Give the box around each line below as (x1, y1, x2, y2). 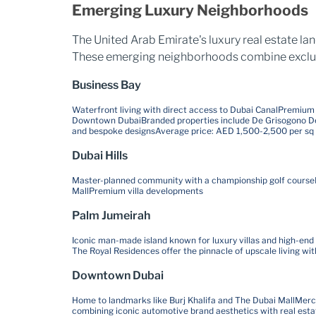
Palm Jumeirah (72, 209, 150, 222)
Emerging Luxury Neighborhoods (72, 1, 308, 19)
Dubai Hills (72, 149, 128, 162)
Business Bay (72, 78, 141, 92)
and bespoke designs (72, 126, 155, 136)
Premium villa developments (89, 186, 203, 196)
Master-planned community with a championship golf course (72, 175, 315, 186)
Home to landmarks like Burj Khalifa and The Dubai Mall (72, 295, 295, 305)
